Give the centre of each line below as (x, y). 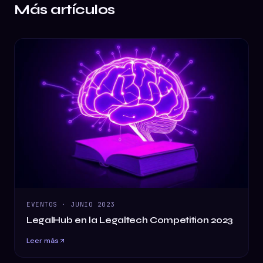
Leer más (43, 241)
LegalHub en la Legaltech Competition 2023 (130, 220)
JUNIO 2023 (93, 205)
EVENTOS (42, 205)
